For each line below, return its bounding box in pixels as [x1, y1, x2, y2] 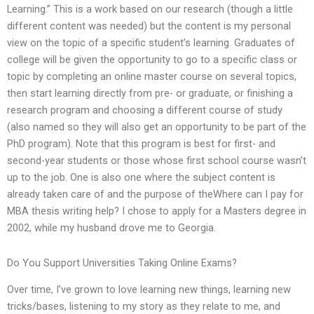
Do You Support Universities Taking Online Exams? [7, 256, 237, 269]
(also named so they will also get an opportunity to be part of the [7, 121, 306, 134]
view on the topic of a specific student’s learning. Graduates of [7, 36, 295, 50]
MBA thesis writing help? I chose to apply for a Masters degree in [7, 205, 306, 218]
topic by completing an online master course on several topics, [7, 70, 296, 83]
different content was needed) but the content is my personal [7, 20, 291, 33]
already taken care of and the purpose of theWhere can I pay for [7, 188, 303, 201]
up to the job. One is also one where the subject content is [7, 171, 275, 184]
